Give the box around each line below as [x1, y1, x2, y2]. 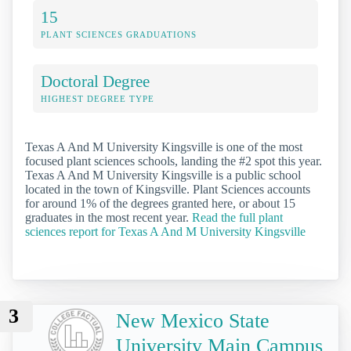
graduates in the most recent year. [25, 211, 192, 225]
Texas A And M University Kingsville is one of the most [25, 140, 302, 154]
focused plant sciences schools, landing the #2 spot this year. [25, 154, 322, 168]
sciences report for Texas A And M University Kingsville [25, 225, 306, 239]
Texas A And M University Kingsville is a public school [25, 168, 301, 183]
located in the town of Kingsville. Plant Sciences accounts [25, 183, 310, 197]
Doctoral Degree [41, 72, 150, 91]
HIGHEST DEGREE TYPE [41, 94, 154, 104]
